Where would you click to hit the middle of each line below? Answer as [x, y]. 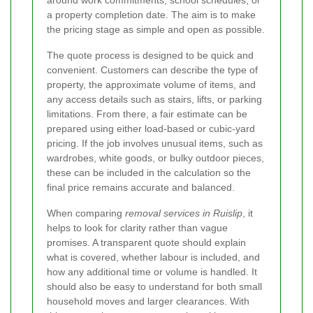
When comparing [86, 213]
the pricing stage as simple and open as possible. [156, 30]
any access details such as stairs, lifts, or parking [154, 100]
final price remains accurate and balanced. [141, 188]
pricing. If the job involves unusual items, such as [155, 144]
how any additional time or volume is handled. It [152, 272]
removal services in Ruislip [184, 213]
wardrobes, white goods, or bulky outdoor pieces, [155, 158]
